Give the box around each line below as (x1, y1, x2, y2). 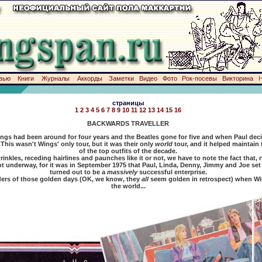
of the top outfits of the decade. (79, 147, 177, 154)
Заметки (108, 75, 134, 82)
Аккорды (77, 75, 102, 82)
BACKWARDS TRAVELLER (87, 120, 169, 127)
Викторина (222, 75, 253, 82)
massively (106, 168, 139, 175)
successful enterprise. (139, 168, 207, 175)
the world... (111, 182, 146, 189)
